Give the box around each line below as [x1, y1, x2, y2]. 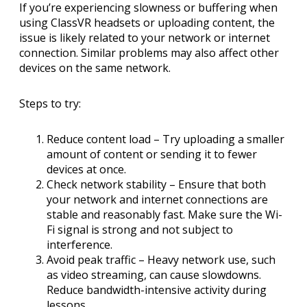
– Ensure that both [167, 177, 266, 193]
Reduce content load [47, 132, 151, 147]
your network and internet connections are [47, 192, 268, 208]
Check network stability [47, 177, 167, 193]
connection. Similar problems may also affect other [19, 45, 279, 61]
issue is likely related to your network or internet [19, 30, 270, 46]
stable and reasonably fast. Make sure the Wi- [47, 207, 282, 223]
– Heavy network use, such [136, 252, 275, 268]
